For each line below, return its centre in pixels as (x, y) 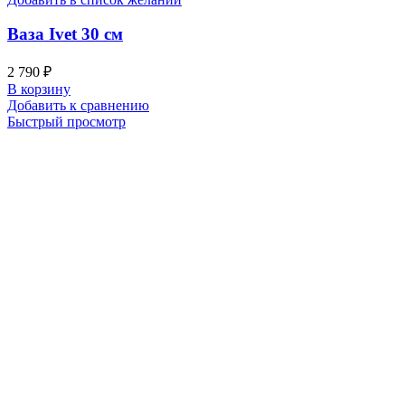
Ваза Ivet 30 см (65, 34)
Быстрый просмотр (66, 122)
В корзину (39, 89)
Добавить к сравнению (78, 105)
